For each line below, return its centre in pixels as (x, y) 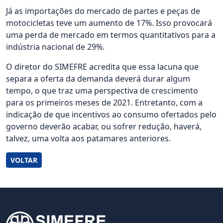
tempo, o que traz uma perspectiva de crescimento (102, 91)
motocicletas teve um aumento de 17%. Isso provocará (109, 23)
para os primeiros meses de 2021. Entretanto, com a (104, 103)
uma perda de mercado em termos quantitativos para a (111, 35)
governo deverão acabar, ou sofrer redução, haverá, (104, 126)
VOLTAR (24, 160)
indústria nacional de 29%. (55, 47)
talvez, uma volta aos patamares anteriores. (88, 138)
